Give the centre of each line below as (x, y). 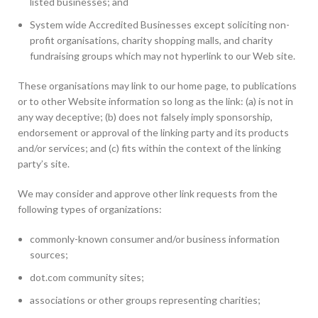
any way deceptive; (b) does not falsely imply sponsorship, (145, 117)
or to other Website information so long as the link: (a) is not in (155, 101)
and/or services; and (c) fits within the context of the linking (149, 148)
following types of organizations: (90, 209)
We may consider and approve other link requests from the (148, 193)
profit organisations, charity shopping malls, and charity (151, 40)
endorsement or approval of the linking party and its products (153, 132)
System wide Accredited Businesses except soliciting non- (160, 24)
